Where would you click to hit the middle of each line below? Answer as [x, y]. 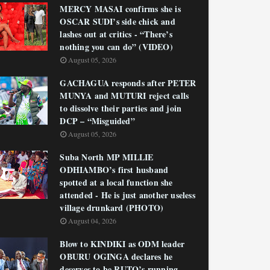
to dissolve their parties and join [121, 108]
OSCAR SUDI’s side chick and [118, 21]
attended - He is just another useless [127, 195]
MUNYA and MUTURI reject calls [124, 96]
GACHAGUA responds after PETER [128, 83]
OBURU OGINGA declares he [116, 256]
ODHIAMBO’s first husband [114, 170]
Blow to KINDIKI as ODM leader [122, 244]
